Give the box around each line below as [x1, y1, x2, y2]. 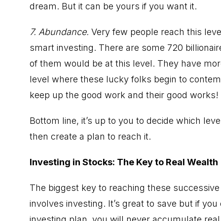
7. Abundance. [30, 26, 91, 37]
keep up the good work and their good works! [30, 89, 219, 100]
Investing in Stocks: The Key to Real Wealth [30, 156, 218, 167]
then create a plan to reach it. [30, 131, 151, 142]
